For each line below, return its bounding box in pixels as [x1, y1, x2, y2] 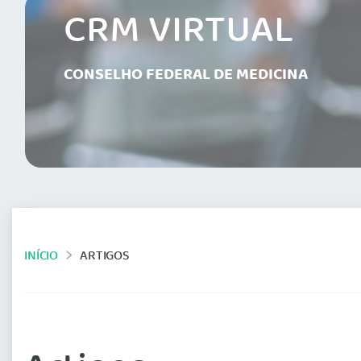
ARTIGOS [80, 246, 130, 267]
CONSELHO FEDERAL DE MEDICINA [64, 62, 308, 89]
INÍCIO [24, 246, 59, 267]
